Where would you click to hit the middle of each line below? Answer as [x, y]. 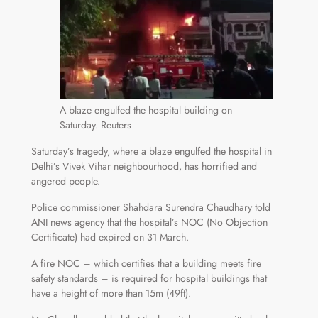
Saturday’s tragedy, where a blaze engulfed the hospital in [151, 152]
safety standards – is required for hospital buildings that [149, 279]
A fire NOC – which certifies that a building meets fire [146, 264]
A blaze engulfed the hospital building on [146, 110]
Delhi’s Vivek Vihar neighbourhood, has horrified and [144, 166]
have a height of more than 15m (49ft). [111, 294]
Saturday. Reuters [95, 125]
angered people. [65, 181]
